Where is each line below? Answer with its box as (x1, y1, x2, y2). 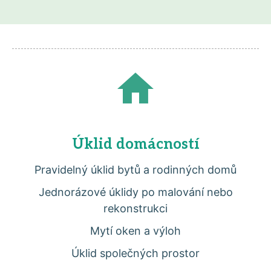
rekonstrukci (103, 202, 168, 215)
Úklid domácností (71, 135, 200, 153)
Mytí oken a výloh (90, 224, 181, 237)
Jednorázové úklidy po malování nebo (38, 186, 233, 198)
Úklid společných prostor (71, 247, 200, 260)
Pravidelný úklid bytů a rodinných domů (34, 163, 237, 176)
